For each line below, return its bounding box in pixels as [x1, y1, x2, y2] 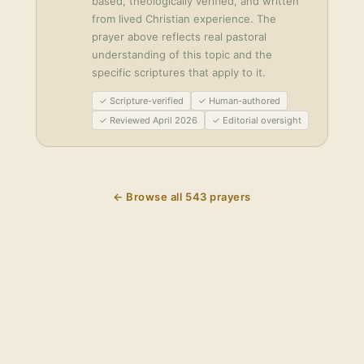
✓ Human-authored [198, 95, 280, 106]
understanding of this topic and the [92, 48, 272, 61]
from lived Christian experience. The [92, 12, 276, 25]
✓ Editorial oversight [212, 115, 301, 126]
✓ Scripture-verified [99, 95, 184, 106]
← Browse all [113, 190, 186, 203]
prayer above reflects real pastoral [92, 30, 266, 43]
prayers [206, 190, 251, 203]
